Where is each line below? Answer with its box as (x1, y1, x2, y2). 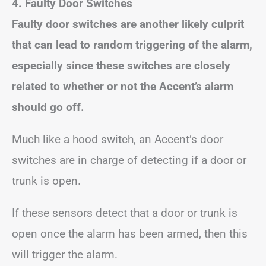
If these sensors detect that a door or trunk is (12, 206, 237, 220)
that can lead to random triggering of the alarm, (12, 38, 252, 52)
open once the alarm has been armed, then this (12, 227, 248, 240)
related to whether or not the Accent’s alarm (12, 80, 233, 93)
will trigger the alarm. (12, 248, 118, 261)
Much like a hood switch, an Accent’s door (12, 132, 223, 146)
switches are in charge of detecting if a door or (12, 153, 246, 167)
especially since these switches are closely (12, 59, 230, 72)
